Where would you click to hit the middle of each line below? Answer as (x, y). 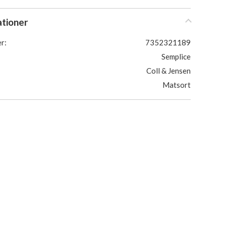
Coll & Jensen (168, 71)
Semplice (176, 56)
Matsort (177, 85)
